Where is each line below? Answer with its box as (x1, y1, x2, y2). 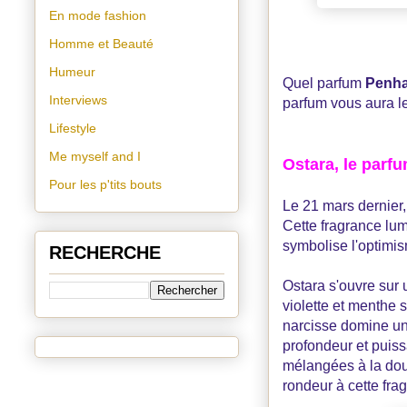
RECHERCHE (49, 243, 161, 263)
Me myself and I (49, 149, 141, 164)
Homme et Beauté (49, 36, 154, 51)
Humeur (49, 65, 95, 79)
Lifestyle (49, 121, 96, 135)
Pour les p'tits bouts (49, 177, 162, 192)
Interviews (49, 93, 107, 107)
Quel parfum (283, 75, 365, 91)
